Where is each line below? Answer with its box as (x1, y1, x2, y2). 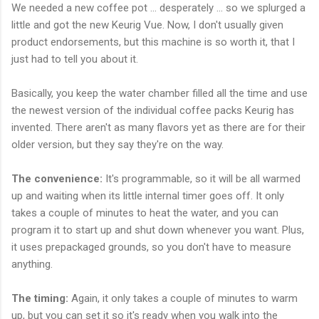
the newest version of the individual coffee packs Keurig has (11, 103, 294, 117)
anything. (11, 257, 53, 271)
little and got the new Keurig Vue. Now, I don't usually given (11, 18, 283, 31)
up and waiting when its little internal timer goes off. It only (11, 189, 284, 202)
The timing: (11, 291, 68, 305)
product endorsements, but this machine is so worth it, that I (11, 35, 295, 48)
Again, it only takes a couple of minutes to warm (68, 291, 298, 305)
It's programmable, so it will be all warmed (103, 172, 300, 185)
